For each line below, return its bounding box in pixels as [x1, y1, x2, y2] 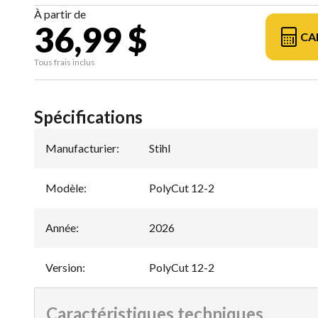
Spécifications [34, 106, 143, 127]
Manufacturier [45, 141, 116, 155]
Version [45, 261, 82, 274]
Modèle [45, 181, 84, 194]
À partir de [34, 7, 86, 21]
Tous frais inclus [34, 57, 95, 67]
